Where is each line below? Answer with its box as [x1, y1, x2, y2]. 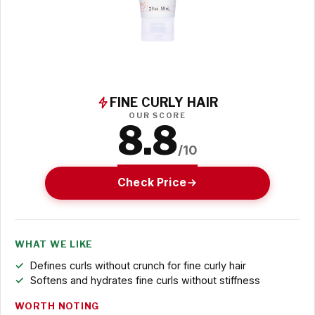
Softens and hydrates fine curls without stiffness [30, 274, 260, 286]
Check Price [117, 176, 186, 190]
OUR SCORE [129, 111, 186, 121]
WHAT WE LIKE [15, 238, 94, 250]
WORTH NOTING [15, 300, 100, 311]
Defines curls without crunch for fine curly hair [30, 259, 246, 271]
